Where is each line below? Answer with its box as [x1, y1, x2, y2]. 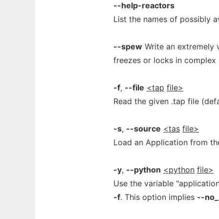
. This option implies [120, 192, 197, 202]
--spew [113, 42, 142, 51]
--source [126, 124, 161, 133]
